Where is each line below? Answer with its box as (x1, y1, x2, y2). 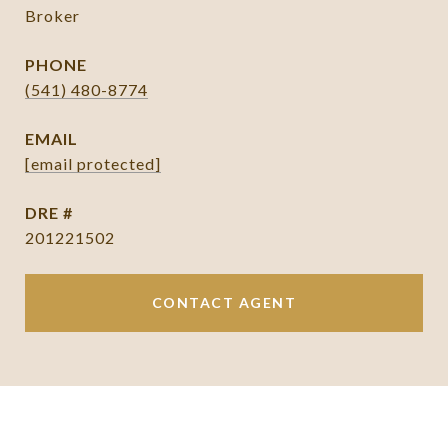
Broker (25, 6, 80, 25)
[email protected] (25, 154, 161, 173)
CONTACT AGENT (151, 294, 297, 311)
